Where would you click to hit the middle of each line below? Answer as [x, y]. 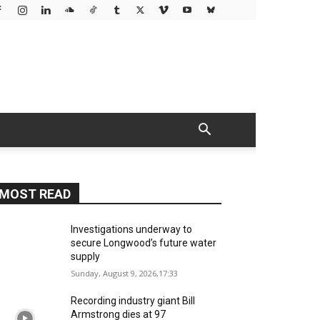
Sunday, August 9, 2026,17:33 [125, 273]
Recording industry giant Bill [133, 301]
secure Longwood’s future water [144, 243]
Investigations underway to [132, 229]
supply [86, 256]
